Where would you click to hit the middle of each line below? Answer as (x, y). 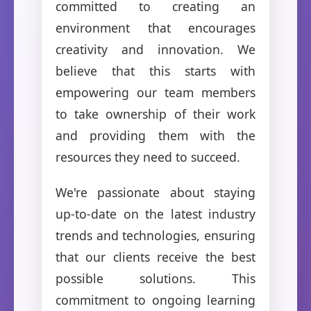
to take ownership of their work (155, 114)
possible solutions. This (155, 278)
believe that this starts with (155, 70)
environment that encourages (155, 27)
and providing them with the (155, 135)
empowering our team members (155, 92)
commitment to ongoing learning (155, 300)
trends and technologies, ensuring (155, 235)
